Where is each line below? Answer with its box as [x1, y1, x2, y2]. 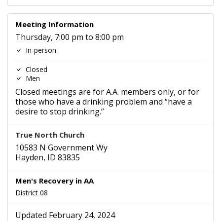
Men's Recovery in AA [15, 176, 94, 185]
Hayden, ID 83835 [15, 152, 80, 163]
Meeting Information [15, 19, 94, 29]
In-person [24, 45, 56, 55]
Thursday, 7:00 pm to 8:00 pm [15, 32, 124, 42]
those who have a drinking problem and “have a [15, 96, 192, 107]
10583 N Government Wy [15, 142, 108, 153]
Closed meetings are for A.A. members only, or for [15, 86, 199, 97]
